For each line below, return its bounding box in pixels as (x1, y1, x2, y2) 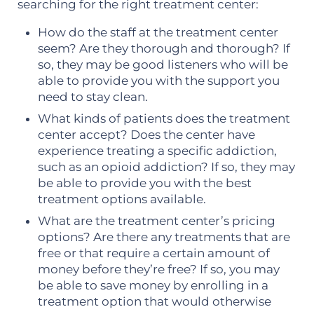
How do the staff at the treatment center (38, 25, 279, 39)
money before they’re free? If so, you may (38, 262, 280, 277)
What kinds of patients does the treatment (38, 111, 291, 125)
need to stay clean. (38, 89, 149, 104)
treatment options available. (38, 192, 207, 206)
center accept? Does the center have (38, 128, 256, 142)
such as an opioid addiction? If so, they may (38, 160, 296, 174)
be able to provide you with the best (38, 176, 252, 190)
